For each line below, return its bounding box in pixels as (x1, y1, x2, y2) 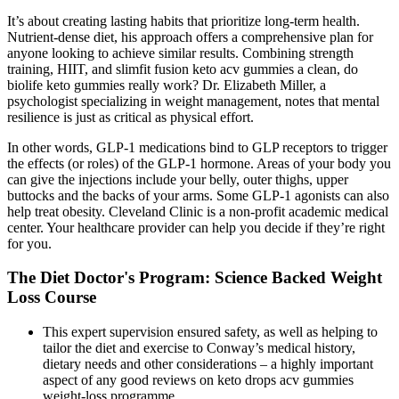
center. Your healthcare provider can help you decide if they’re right (7, 219, 385, 235)
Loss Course (7, 288, 96, 307)
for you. (7, 235, 52, 251)
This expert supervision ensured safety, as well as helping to (43, 324, 378, 340)
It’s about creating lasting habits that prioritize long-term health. (7, 12, 360, 28)
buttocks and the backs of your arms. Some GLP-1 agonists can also (7, 187, 389, 203)
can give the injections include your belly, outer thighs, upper (7, 171, 348, 187)
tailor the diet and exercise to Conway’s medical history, (43, 340, 355, 356)
